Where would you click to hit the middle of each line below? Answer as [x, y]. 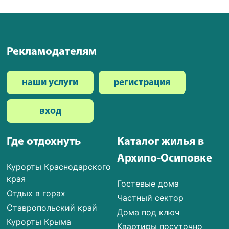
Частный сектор [151, 198]
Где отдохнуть [44, 142]
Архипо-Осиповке [165, 158]
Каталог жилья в [161, 142]
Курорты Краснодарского [59, 166]
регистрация [142, 83]
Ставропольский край [52, 207]
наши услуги [50, 83]
